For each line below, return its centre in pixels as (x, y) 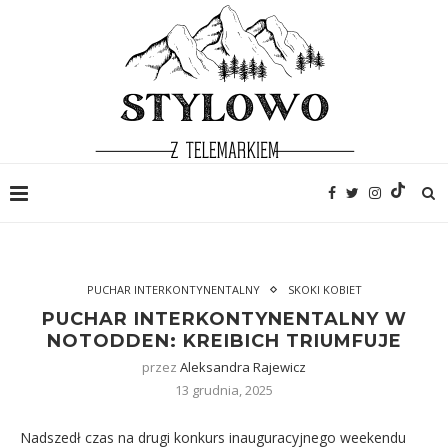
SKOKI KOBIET (324, 289)
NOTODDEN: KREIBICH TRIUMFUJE (224, 341)
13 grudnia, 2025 (224, 390)
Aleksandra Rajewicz (243, 367)
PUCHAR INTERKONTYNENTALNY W (224, 319)
